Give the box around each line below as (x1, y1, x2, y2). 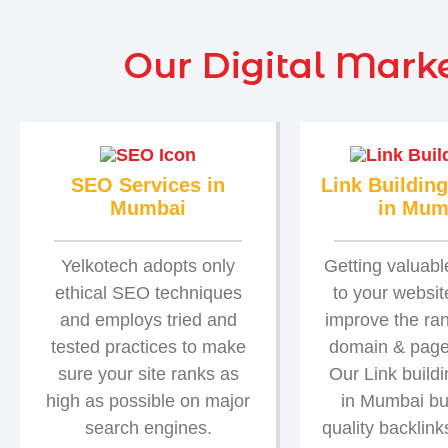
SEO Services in (71, 173, 225, 196)
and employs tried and (59, 309, 237, 330)
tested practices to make (50, 336, 246, 357)
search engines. (84, 417, 212, 438)
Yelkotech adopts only (61, 255, 235, 276)
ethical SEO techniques (54, 282, 242, 303)
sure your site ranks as (57, 363, 239, 384)
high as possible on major (46, 390, 250, 411)
